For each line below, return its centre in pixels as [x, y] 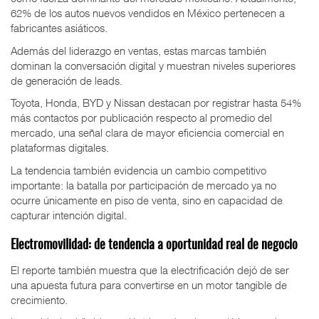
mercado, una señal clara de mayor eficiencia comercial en [147, 133]
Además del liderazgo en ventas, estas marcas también [138, 50]
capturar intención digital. [69, 215]
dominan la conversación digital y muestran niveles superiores [153, 65]
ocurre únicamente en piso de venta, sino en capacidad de [147, 200]
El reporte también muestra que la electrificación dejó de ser [150, 270]
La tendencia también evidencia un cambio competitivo [138, 170]
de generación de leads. [67, 80]
